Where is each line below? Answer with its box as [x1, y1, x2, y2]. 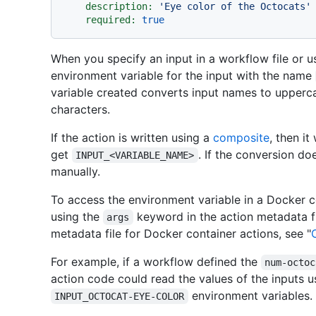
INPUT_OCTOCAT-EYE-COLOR [54, 290, 185, 302]
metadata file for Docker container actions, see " [51, 226, 311, 241]
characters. [51, 102, 110, 116]
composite [213, 130, 269, 145]
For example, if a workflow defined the [51, 254, 261, 269]
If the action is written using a [51, 130, 213, 145]
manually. [51, 164, 100, 178]
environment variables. [188, 288, 312, 303]
